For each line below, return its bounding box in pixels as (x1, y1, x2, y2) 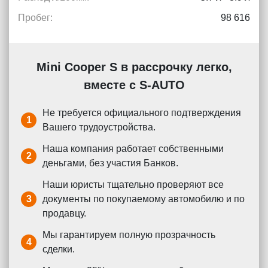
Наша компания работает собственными (42, 144, 224, 154)
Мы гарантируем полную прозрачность (42, 230, 215, 240)
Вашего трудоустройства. (42, 122, 156, 132)
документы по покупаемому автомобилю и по (42, 194, 245, 204)
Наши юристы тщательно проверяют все (42, 179, 224, 190)
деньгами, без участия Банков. (42, 158, 178, 168)
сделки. (42, 244, 75, 254)
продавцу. (42, 208, 86, 218)
